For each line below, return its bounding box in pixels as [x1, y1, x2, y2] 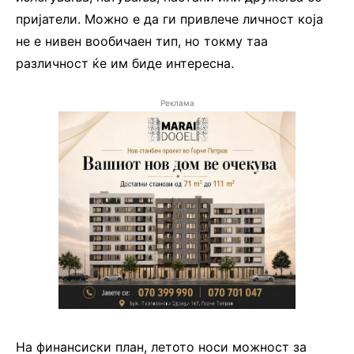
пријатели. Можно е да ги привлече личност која [16, 10, 323, 27]
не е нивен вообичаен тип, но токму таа [16, 32, 268, 49]
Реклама [160, 97, 194, 107]
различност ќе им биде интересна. [16, 55, 234, 71]
